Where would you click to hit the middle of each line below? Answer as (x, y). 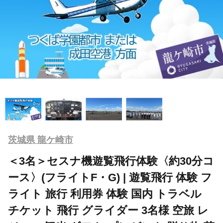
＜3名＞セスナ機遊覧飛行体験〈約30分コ (111, 161)
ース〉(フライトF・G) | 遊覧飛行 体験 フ (110, 177)
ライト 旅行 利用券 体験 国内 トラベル (105, 194)
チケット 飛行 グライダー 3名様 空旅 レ (108, 210)
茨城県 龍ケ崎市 (41, 140)
